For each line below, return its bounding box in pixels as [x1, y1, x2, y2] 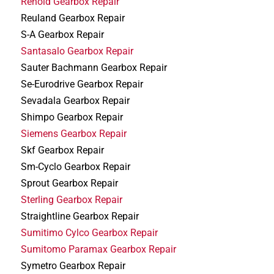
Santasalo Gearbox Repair [21, 45, 134, 57]
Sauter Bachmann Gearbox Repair [21, 61, 168, 73]
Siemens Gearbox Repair [21, 127, 127, 139]
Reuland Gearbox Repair [21, 12, 125, 24]
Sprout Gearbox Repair [21, 177, 119, 189]
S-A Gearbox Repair [21, 28, 105, 40]
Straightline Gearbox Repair [21, 210, 139, 222]
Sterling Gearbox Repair [21, 193, 123, 206]
